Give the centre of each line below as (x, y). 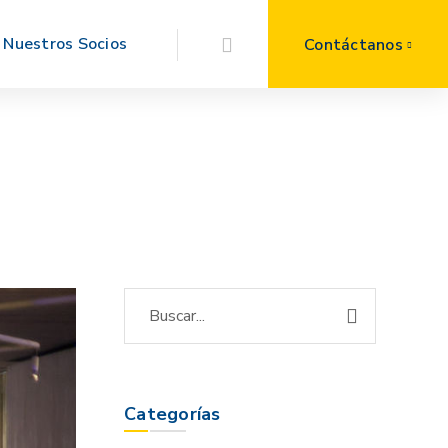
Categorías (172, 414)
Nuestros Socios (65, 44)
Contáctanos (353, 45)
